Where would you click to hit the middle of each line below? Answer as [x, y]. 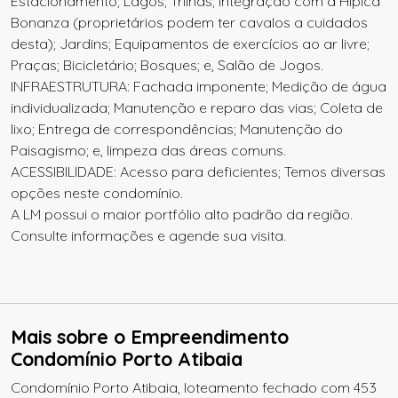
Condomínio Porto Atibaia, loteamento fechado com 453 [194, 387]
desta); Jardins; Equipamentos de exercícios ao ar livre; [190, 44]
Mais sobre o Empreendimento [150, 336]
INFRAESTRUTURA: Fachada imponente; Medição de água [199, 86]
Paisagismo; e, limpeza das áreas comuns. [148, 150]
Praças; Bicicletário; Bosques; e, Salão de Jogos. [167, 65]
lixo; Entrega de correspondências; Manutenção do [177, 129]
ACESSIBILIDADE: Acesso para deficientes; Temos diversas [198, 171]
